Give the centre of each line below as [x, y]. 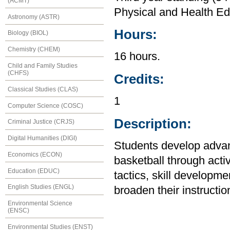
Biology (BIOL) [28, 33]
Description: [153, 123]
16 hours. [137, 57]
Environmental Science [40, 204]
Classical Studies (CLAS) [43, 89]
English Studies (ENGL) [41, 187]
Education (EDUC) [34, 171]
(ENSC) [18, 211]
